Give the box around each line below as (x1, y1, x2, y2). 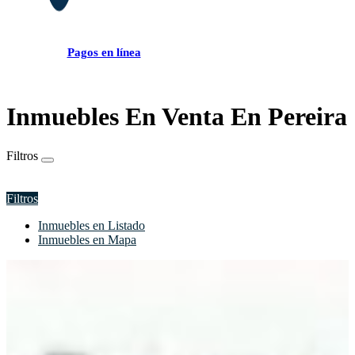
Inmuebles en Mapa (38, 232, 136, 246)
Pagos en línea (67, 46, 141, 59)
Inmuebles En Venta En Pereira (6, 102, 347, 132)
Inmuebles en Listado (38, 218, 145, 232)
